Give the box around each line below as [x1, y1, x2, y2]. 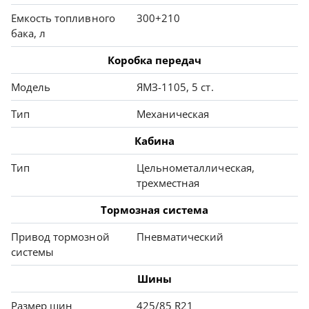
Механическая [137, 107, 210, 121]
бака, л [11, 26, 46, 41]
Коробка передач [107, 53, 202, 68]
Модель [11, 80, 51, 94]
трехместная [137, 176, 200, 190]
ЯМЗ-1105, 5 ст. [137, 80, 214, 94]
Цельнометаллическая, [137, 161, 255, 175]
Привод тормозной [11, 230, 110, 244]
